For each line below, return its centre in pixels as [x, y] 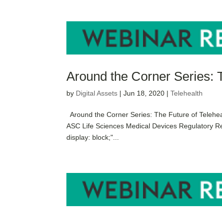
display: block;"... [93, 137]
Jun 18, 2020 [144, 93]
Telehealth [187, 93]
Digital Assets [97, 93]
